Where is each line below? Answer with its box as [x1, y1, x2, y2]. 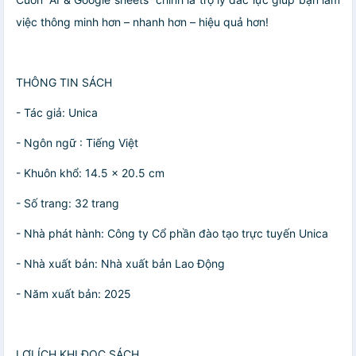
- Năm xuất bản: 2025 [16, 287, 131, 301]
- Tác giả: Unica [16, 106, 98, 120]
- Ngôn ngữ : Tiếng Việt [16, 136, 138, 150]
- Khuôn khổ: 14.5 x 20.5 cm [16, 166, 164, 180]
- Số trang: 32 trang [16, 196, 119, 211]
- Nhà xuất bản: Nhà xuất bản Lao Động [16, 257, 225, 271]
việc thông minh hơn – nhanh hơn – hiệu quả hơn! [16, 15, 269, 29]
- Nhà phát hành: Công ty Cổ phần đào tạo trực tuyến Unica [16, 226, 328, 241]
